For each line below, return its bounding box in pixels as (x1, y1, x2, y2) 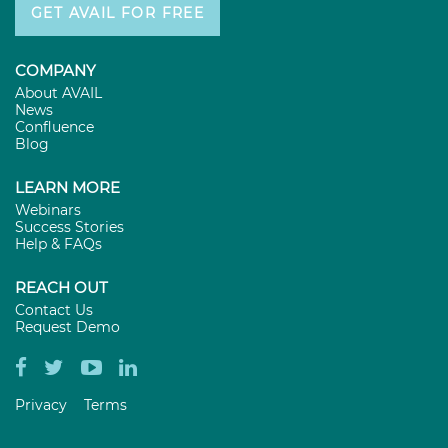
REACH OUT (15, 278, 108, 298)
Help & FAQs (15, 235, 102, 254)
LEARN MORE (15, 178, 120, 198)
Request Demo (15, 318, 120, 337)
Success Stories (15, 218, 124, 237)
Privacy (15, 396, 67, 415)
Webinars (15, 201, 81, 220)
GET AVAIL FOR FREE (31, 3, 205, 22)
